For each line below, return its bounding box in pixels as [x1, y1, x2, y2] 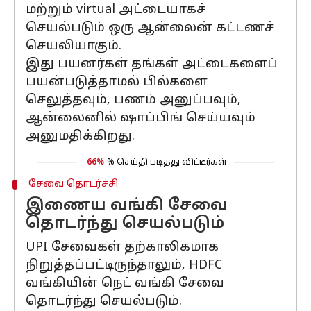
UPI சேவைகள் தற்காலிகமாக [26, 239, 219, 255]
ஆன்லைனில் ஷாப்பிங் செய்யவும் [26, 110, 255, 126]
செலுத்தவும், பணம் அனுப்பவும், [26, 92, 241, 108]
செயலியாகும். [26, 38, 121, 54]
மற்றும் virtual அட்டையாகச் [26, 2, 205, 18]
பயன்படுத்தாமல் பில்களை [26, 74, 208, 90]
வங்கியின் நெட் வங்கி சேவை [26, 276, 224, 292]
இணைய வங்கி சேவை [26, 196, 228, 215]
